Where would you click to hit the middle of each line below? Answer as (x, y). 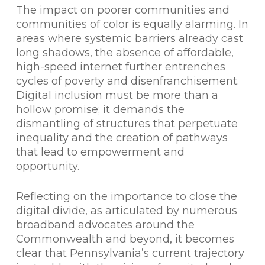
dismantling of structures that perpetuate (127, 124)
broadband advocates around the (105, 225)
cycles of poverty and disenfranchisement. (127, 81)
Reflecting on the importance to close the (126, 196)
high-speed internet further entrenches (120, 67)
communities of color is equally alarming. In (132, 24)
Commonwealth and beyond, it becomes (125, 239)
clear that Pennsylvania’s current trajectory (130, 253)
